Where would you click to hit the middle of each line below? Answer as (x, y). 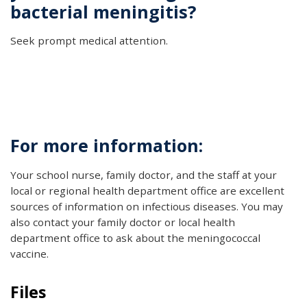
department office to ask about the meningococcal (135, 238)
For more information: (109, 146)
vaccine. (29, 254)
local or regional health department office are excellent (147, 191)
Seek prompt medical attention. (90, 41)
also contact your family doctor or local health (123, 222)
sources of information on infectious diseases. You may (147, 207)
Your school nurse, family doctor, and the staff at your (144, 175)
